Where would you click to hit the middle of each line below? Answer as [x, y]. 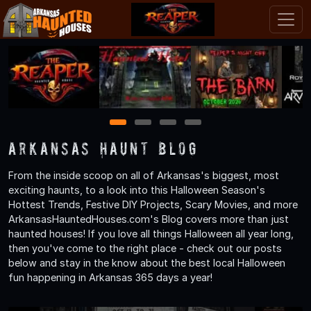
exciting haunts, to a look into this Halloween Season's [137, 190]
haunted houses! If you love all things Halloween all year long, [151, 233]
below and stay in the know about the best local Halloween [147, 262]
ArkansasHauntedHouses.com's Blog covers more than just [149, 219]
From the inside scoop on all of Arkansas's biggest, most [144, 175]
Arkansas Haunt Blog [103, 148]
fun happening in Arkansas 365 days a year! [110, 277]
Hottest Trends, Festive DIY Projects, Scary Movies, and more [153, 204]
